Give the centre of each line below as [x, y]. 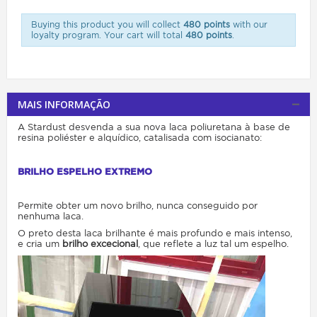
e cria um [40, 243]
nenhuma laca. [51, 216]
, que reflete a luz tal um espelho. [213, 243]
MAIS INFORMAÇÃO [64, 104]
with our [248, 25]
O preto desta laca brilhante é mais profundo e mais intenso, [155, 233]
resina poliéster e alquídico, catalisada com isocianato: [140, 137]
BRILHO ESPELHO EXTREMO [85, 171]
